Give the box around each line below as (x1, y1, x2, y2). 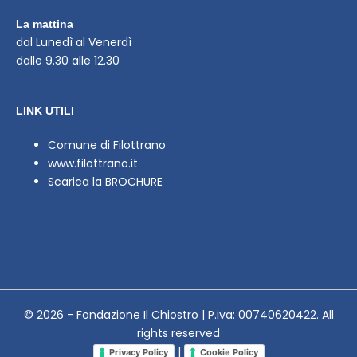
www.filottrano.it (48, 155, 138, 172)
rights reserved (137, 325, 220, 342)
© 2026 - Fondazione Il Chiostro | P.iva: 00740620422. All (23, 307, 334, 324)
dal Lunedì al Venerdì (16, 34, 131, 51)
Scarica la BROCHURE (48, 174, 163, 190)
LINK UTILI (16, 104, 74, 118)
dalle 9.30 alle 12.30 (16, 53, 120, 69)
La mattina (16, 18, 73, 31)
